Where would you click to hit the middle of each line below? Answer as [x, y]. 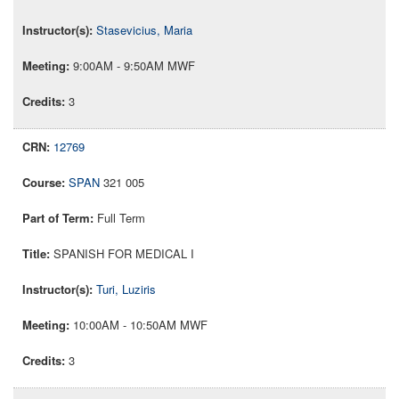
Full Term [121, 218]
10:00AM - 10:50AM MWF [140, 325]
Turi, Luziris [126, 289]
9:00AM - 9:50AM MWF [134, 66]
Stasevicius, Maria [144, 30]
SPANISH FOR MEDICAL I [124, 254]
